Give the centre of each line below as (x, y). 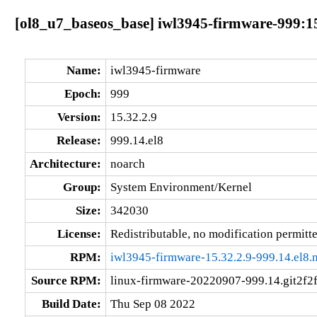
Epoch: (82, 93)
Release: (79, 140)
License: (79, 234)
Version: (79, 117)
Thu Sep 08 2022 (152, 304)
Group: (82, 187)
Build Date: (71, 304)
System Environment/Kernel (181, 187)
